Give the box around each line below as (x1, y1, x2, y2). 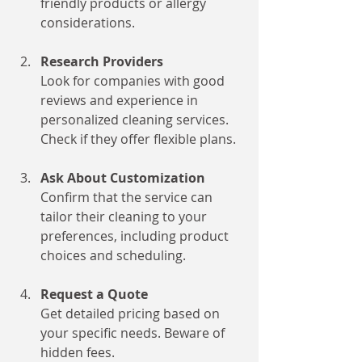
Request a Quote (40, 285, 148, 303)
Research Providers (40, 53, 163, 70)
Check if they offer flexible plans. (40, 130, 236, 148)
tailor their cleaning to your (40, 208, 210, 225)
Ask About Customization (40, 169, 205, 187)
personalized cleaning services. (40, 111, 232, 128)
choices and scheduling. (40, 246, 186, 264)
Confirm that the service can (40, 188, 216, 206)
